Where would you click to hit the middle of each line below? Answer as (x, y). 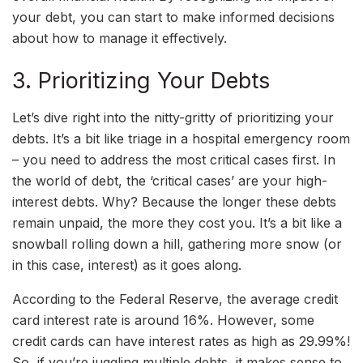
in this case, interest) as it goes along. (127, 265)
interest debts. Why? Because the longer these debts (174, 202)
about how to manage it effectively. (120, 38)
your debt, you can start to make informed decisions (173, 17)
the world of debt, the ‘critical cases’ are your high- (170, 181)
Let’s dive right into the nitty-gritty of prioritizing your (173, 118)
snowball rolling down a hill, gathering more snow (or (177, 244)
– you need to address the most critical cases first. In (174, 160)
